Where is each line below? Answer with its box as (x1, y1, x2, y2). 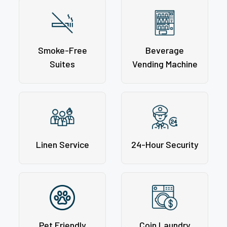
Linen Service (35, 138, 89, 150)
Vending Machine (132, 58, 198, 69)
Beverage (145, 44, 184, 56)
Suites (50, 58, 75, 69)
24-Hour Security (131, 138, 199, 150)
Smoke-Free (37, 44, 87, 56)
